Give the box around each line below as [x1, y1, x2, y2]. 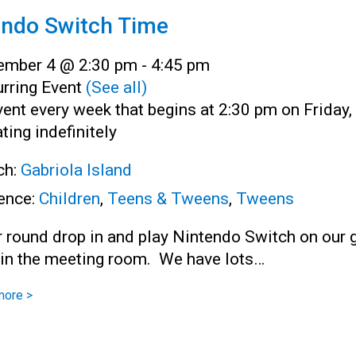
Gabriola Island [21, 160, 132, 180]
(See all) [86, 77, 147, 97]
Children [39, 188, 100, 208]
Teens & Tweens [107, 188, 229, 208]
